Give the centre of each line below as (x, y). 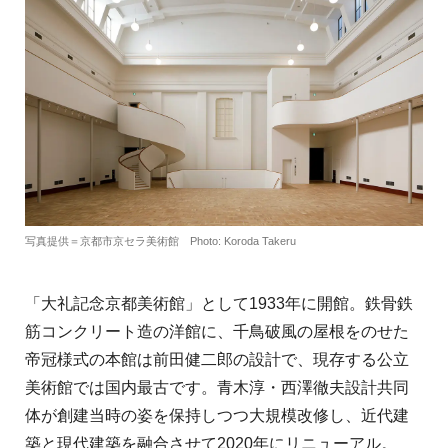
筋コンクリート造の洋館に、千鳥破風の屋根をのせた (217, 331)
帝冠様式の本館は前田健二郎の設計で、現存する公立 (217, 359)
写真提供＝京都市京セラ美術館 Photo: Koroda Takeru (160, 240)
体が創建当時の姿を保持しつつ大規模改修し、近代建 (217, 415)
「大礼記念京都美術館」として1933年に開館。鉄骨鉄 (219, 303)
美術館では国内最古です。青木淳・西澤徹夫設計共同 (217, 387)
